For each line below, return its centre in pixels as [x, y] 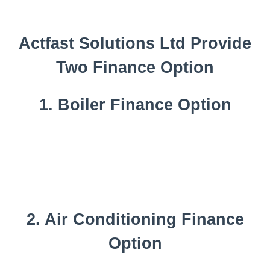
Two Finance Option [135, 67]
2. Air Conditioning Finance [135, 219]
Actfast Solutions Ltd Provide [135, 43]
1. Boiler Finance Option [135, 105]
